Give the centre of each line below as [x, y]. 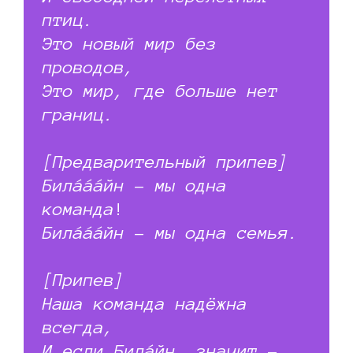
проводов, [89, 67]
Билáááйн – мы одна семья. [171, 232]
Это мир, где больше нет [160, 90]
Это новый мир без [130, 43]
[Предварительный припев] [165, 161]
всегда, [78, 327]
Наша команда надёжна [145, 303]
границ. [78, 114]
